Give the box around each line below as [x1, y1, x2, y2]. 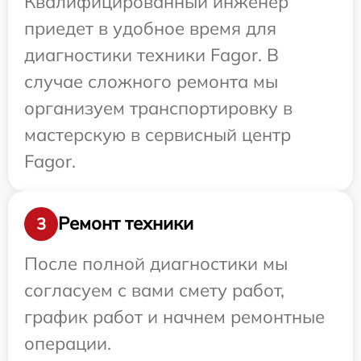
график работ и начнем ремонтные [24, 305, 325, 328]
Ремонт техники [58, 212, 193, 235]
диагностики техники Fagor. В [24, 43, 279, 66]
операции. [24, 331, 111, 355]
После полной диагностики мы [24, 251, 288, 275]
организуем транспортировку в [24, 96, 293, 119]
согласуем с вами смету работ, [24, 278, 284, 301]
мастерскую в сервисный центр [24, 122, 291, 146]
